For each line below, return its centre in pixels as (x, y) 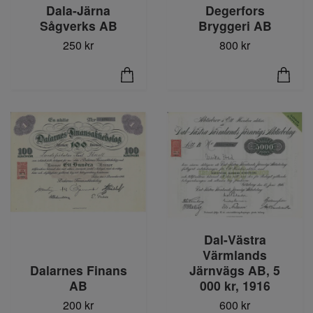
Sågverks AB (78, 26)
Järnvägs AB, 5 (235, 270)
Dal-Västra (235, 239)
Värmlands (235, 254)
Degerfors (235, 10)
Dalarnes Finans (78, 270)
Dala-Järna (78, 10)
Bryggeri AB (235, 26)
